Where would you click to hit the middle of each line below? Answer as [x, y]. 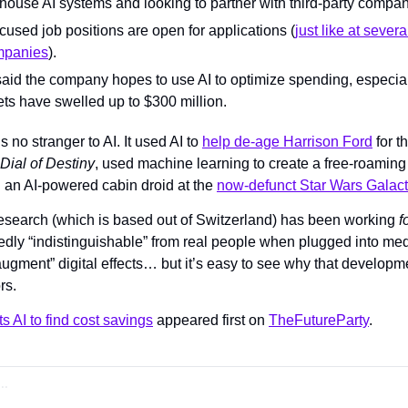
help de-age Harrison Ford [287, 142]
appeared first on [211, 320]
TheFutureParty [319, 320]
